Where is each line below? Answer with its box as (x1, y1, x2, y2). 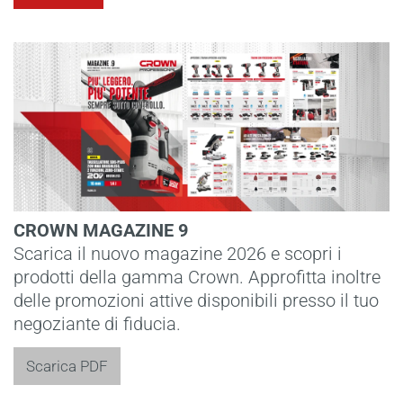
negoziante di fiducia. (13, 313, 181, 336)
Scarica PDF (25, 356, 108, 375)
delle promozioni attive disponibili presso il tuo (13, 290, 379, 312)
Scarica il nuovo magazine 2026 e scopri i (13, 243, 342, 265)
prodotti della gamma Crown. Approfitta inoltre (13, 266, 381, 289)
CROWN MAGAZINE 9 (13, 219, 188, 242)
